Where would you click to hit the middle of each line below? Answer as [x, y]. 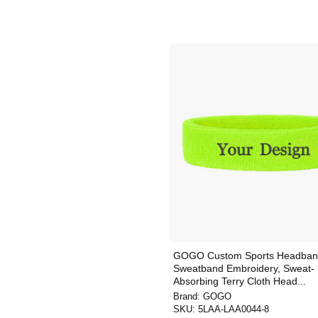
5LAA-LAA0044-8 [234, 309]
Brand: [188, 296]
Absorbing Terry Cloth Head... [240, 281]
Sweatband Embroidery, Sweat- [244, 268]
